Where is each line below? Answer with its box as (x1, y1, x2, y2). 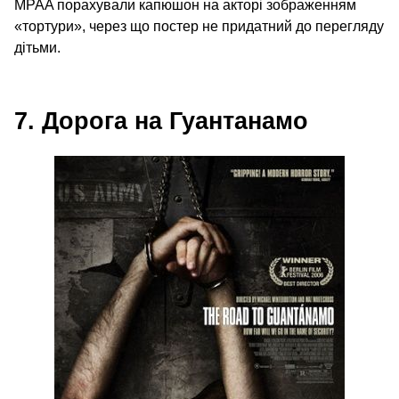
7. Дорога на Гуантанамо (14, 108, 308, 135)
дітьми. (14, 40, 61, 56)
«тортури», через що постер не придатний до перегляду (14, 19, 384, 35)
